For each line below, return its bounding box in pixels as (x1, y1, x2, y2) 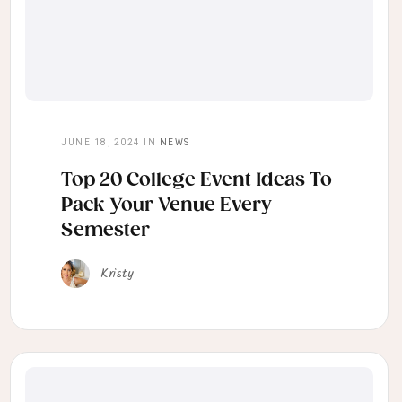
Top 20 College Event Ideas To (61, 170, 332, 192)
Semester (61, 220, 150, 242)
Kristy (100, 264, 134, 284)
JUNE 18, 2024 (61, 137, 141, 148)
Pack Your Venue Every (61, 195, 271, 217)
